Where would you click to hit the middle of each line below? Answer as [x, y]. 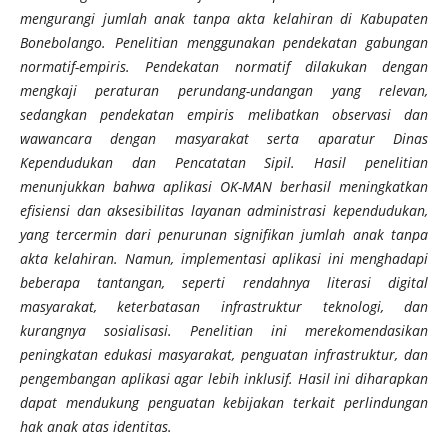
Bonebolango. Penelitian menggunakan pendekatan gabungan [224, 42]
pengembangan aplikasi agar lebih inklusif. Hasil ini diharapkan [224, 378]
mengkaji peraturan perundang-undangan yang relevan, [224, 90]
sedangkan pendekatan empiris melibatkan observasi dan [224, 114]
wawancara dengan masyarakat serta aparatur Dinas [224, 138]
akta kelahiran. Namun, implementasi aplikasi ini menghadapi [224, 258]
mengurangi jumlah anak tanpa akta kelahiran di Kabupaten [224, 18]
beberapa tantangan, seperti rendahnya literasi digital [224, 282]
